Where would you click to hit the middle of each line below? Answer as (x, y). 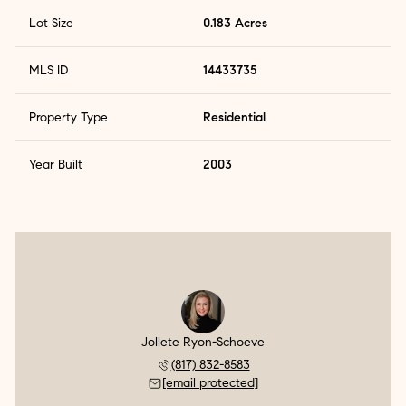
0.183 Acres (235, 24)
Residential (234, 118)
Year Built (56, 165)
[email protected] (210, 383)
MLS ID (48, 71)
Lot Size (51, 24)
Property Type (68, 118)
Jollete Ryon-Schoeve (203, 343)
